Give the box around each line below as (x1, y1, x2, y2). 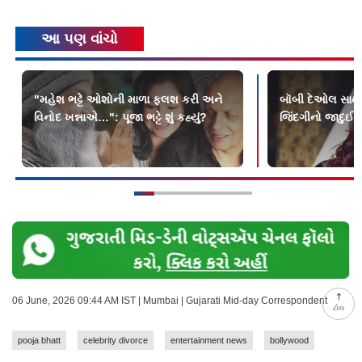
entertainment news (170, 335, 247, 346)
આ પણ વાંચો (41, 31, 119, 48)
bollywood (270, 335, 309, 346)
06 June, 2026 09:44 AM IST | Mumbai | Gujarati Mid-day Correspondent (12, 295, 327, 307)
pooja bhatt (18, 335, 61, 346)
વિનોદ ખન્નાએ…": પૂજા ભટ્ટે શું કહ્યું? (34, 111, 207, 124)
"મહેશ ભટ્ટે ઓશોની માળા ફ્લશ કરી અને (34, 93, 222, 107)
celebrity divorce (83, 335, 148, 346)
